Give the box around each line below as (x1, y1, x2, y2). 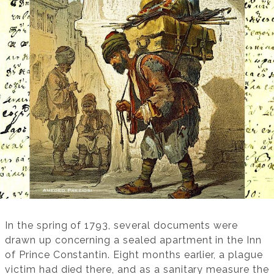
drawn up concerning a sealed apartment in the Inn (5, 234, 262, 246)
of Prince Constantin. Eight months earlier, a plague (5, 249, 263, 261)
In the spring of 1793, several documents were (5, 220, 239, 232)
